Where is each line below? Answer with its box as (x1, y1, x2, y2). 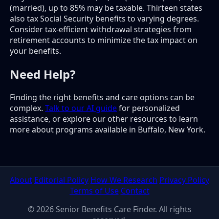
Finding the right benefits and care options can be (10, 91, 195, 103)
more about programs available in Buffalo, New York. (10, 124, 205, 135)
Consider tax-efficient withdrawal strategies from (10, 23, 192, 35)
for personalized (117, 102, 180, 113)
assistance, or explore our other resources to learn (10, 113, 198, 124)
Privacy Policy (159, 174, 209, 185)
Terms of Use (69, 185, 119, 196)
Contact (120, 185, 150, 196)
